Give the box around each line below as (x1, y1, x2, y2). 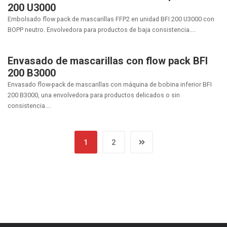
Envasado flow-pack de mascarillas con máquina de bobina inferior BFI (8, 81, 212, 88)
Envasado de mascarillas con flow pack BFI (8, 55, 208, 67)
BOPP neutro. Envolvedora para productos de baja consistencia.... (8, 26, 196, 33)
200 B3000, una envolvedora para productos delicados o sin (8, 91, 180, 99)
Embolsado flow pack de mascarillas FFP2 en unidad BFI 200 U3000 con (8, 15, 214, 23)
